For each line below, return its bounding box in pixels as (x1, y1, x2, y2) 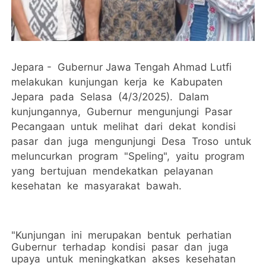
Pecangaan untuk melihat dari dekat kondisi (11, 121, 239, 133)
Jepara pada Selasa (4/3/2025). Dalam (11, 91, 213, 103)
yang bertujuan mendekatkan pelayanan (11, 165, 217, 178)
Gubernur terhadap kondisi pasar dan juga (11, 241, 232, 254)
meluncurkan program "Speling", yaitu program (11, 150, 248, 163)
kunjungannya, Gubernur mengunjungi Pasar (11, 106, 236, 118)
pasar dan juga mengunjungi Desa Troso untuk (11, 135, 255, 148)
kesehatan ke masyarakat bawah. (11, 180, 182, 192)
